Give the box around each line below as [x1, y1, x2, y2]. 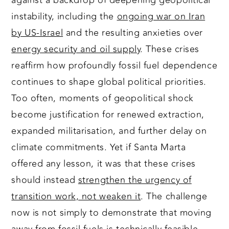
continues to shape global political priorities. [11, 75, 207, 89]
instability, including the [11, 9, 117, 24]
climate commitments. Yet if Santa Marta [11, 140, 186, 155]
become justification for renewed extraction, [11, 107, 205, 122]
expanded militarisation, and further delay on [11, 124, 207, 139]
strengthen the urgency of [78, 173, 192, 188]
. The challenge [141, 189, 208, 204]
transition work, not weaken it [11, 189, 141, 204]
